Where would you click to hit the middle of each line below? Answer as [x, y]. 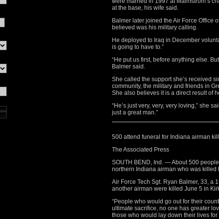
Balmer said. [129, 66]
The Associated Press [141, 150]
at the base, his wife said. [145, 8]
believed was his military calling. [155, 27]
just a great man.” [135, 112]
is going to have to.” [138, 47]
